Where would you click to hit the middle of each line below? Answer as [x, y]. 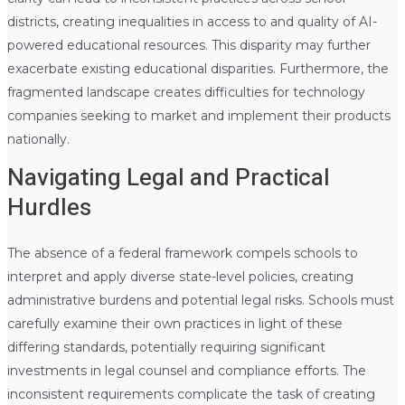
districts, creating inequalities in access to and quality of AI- [192, 21]
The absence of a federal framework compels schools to [182, 253]
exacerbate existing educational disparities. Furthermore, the [198, 68]
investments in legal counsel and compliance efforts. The [186, 370]
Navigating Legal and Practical [168, 178]
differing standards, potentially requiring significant [166, 347]
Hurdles [49, 207]
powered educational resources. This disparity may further [188, 45]
